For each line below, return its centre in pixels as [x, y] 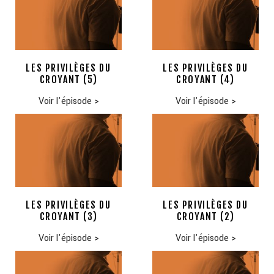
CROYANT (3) [68, 217]
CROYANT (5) [68, 80]
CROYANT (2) [206, 217]
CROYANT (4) [206, 80]
